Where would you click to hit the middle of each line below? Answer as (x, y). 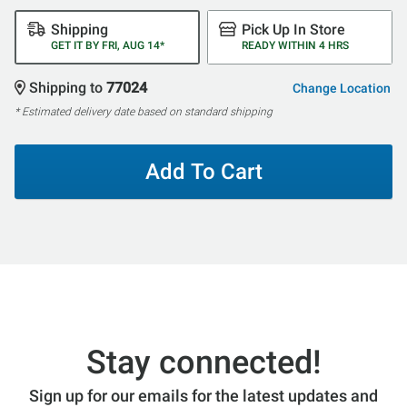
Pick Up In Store (294, 29)
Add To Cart (203, 171)
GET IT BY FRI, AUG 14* (108, 45)
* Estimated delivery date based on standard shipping (144, 111)
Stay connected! (203, 362)
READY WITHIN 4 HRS (296, 45)
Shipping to (68, 87)
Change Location (341, 88)
